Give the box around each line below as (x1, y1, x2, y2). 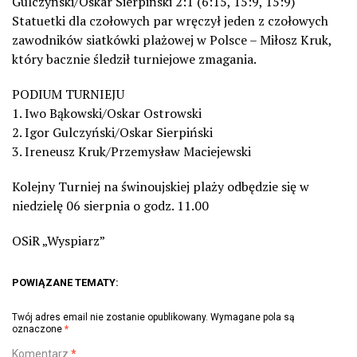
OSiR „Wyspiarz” (12, 231, 105, 249)
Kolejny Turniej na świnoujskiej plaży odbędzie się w (12, 177, 309, 195)
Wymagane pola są (210, 311, 295, 323)
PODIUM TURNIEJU (12, 84, 124, 103)
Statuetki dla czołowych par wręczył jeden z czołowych (12, 11, 328, 29)
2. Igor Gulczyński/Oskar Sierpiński (12, 123, 213, 141)
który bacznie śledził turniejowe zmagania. (12, 49, 257, 68)
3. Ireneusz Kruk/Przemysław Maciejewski (12, 142, 251, 160)
